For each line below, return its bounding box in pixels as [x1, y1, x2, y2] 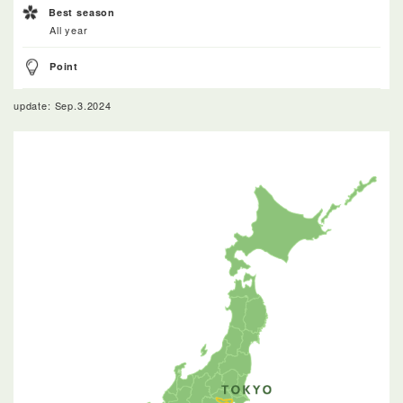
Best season [49, 4, 116, 19]
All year [49, 22, 88, 37]
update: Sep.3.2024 [13, 97, 112, 112]
